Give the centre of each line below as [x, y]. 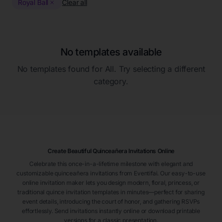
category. [111, 81]
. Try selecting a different [160, 69]
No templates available [111, 52]
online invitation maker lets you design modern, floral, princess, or [111, 183]
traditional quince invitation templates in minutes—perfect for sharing [111, 192]
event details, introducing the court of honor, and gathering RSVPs [111, 201]
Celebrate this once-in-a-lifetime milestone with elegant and [111, 164]
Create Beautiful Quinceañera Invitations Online [111, 151]
